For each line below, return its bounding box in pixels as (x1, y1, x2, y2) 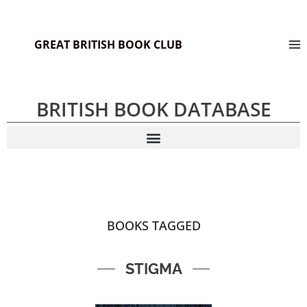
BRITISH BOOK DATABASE (36, 96, 271, 122)
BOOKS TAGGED (106, 217, 201, 234)
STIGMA (125, 260, 182, 278)
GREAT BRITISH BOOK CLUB (34, 36, 182, 52)
